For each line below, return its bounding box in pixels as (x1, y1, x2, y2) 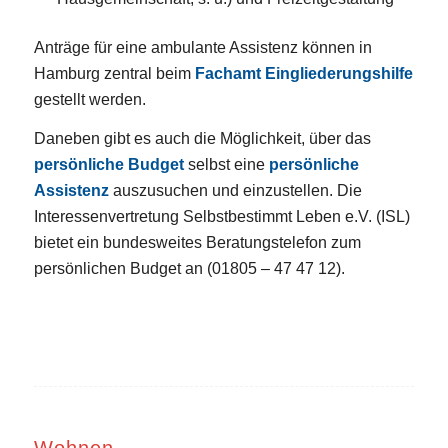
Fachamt (194, 64, 261, 82)
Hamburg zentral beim (33, 64, 195, 82)
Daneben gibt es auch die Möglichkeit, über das (33, 130, 371, 148)
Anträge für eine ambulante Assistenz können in (33, 38, 372, 56)
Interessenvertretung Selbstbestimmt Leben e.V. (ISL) (33, 208, 410, 226)
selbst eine (183, 156, 269, 174)
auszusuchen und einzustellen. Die (108, 182, 362, 200)
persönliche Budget (33, 156, 184, 174)
